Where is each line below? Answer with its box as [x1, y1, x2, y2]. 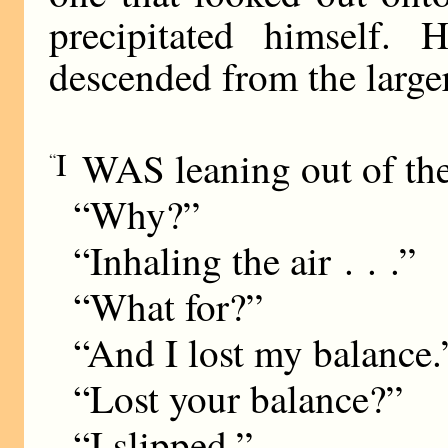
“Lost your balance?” [73, 371, 404, 424]
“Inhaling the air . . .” [73, 233, 417, 286]
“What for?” [73, 279, 264, 332]
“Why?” [73, 187, 201, 240]
